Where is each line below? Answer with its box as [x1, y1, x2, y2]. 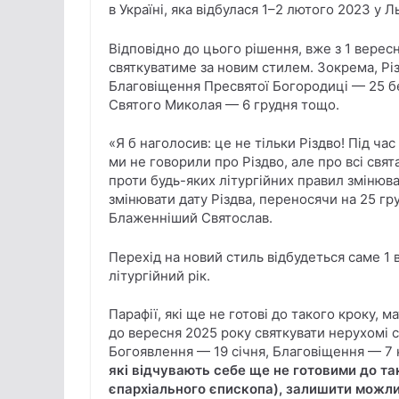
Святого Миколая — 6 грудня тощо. [109, 95, 339, 113]
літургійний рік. [109, 266, 210, 284]
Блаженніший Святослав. [109, 209, 273, 227]
